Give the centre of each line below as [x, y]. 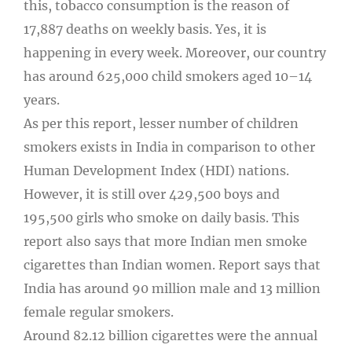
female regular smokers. [99, 312]
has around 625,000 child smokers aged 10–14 [168, 76]
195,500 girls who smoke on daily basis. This [161, 217]
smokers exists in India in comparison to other [169, 147]
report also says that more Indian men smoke [165, 241]
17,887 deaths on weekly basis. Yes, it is [145, 29]
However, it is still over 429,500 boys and [152, 194]
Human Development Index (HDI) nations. [156, 170]
